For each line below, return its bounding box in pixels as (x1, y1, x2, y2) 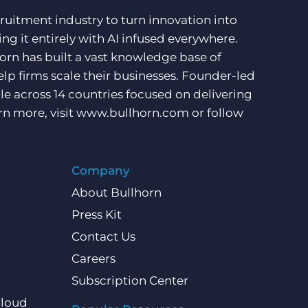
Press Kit (71, 208, 122, 222)
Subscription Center (71, 274, 188, 288)
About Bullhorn (71, 186, 162, 200)
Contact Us (71, 230, 135, 244)
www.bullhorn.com (76, 106, 189, 120)
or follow (189, 106, 243, 120)
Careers (71, 252, 115, 266)
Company (71, 164, 130, 178)
